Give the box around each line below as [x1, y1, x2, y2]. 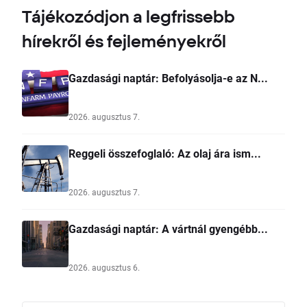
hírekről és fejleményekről [22, 32, 226, 51]
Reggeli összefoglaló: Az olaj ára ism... [69, 146, 261, 161]
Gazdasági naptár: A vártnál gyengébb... [69, 221, 268, 236]
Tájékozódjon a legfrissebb [22, 7, 235, 27]
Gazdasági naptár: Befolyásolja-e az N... [69, 71, 268, 86]
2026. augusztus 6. [69, 262, 140, 273]
